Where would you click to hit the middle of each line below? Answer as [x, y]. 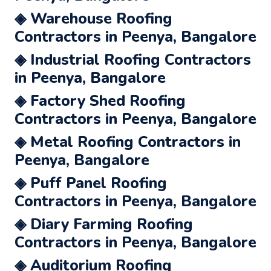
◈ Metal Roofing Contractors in [128, 142]
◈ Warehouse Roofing [93, 18]
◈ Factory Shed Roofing [100, 101]
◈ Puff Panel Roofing [91, 183]
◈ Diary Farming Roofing [104, 224]
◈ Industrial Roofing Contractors [133, 60]
